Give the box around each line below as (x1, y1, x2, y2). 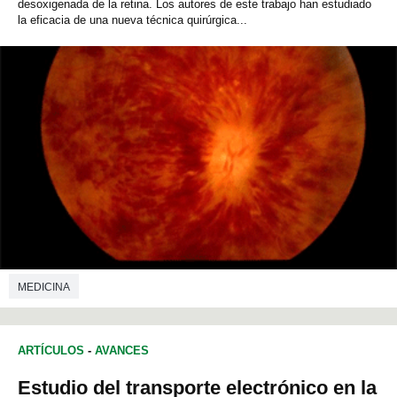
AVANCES (95, 344, 149, 358)
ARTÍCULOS (18, 344, 84, 358)
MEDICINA (18, 280, 70, 293)
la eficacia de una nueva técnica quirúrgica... (18, 13, 247, 27)
